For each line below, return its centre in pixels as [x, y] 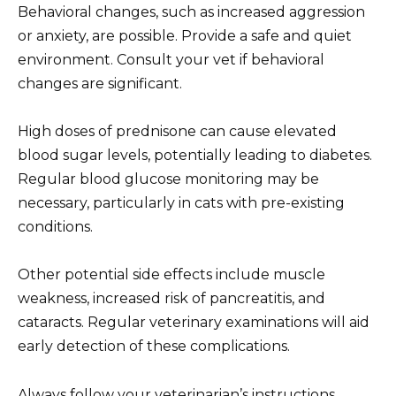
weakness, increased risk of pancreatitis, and [171, 299]
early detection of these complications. [154, 346]
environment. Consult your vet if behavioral [171, 59]
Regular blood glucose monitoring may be [168, 179]
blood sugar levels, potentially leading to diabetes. [195, 156]
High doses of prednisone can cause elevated [177, 132]
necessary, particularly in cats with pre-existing [181, 203]
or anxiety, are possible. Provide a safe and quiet [185, 35]
